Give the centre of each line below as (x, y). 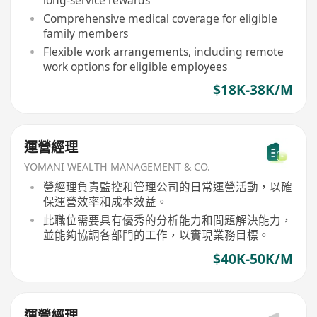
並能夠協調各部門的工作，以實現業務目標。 (156, 235)
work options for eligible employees (135, 66)
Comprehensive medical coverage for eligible (160, 18)
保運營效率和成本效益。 (105, 202)
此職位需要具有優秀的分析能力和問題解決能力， (167, 220)
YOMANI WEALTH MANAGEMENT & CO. (117, 166)
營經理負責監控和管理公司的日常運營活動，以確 (167, 187)
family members (85, 33)
